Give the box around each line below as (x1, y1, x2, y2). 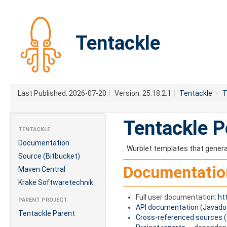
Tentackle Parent (18, 209, 75, 217)
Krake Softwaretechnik (18, 178, 93, 186)
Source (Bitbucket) (18, 152, 80, 160)
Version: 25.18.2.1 (115, 89, 171, 97)
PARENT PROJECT (18, 197, 67, 203)
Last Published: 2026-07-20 (18, 89, 106, 97)
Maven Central (18, 165, 65, 173)
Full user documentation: (135, 193, 218, 201)
